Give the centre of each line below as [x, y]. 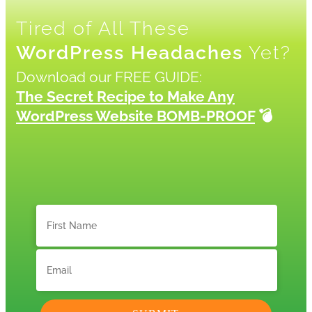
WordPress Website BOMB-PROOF [135, 116]
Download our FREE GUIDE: [109, 77]
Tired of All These [103, 28]
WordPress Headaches [130, 53]
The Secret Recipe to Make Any [125, 96]
